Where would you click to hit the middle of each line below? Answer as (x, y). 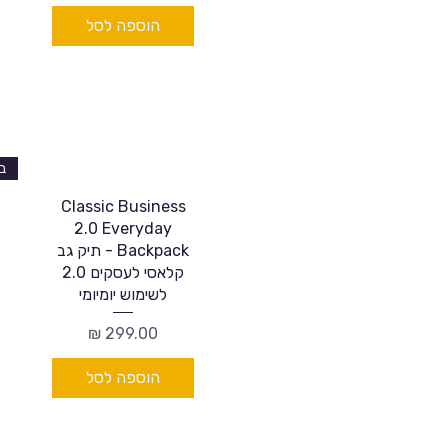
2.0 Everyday (123, 228)
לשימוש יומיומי (123, 294)
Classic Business (123, 206)
